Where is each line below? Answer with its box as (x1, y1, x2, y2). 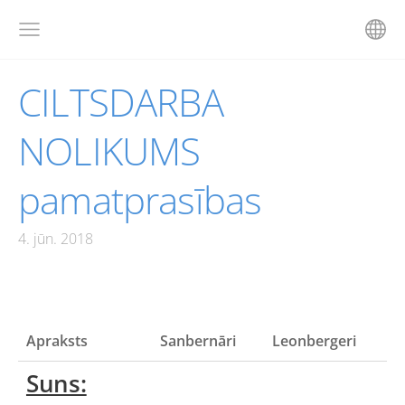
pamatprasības (18, 174, 262, 225)
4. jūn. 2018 (18, 229, 93, 250)
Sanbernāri (159, 331, 236, 352)
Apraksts (25, 331, 88, 352)
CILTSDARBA (18, 77, 223, 127)
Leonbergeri (271, 331, 356, 352)
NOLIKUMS (18, 126, 201, 176)
